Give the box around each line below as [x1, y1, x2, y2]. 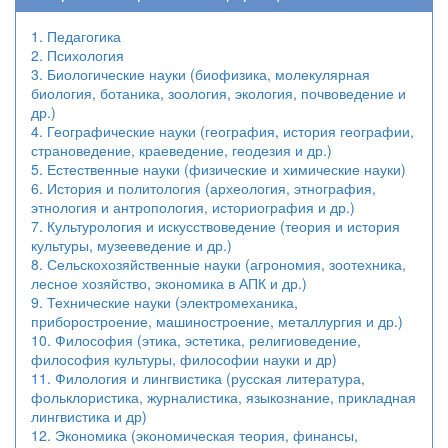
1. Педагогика [31, 26, 121, 46]
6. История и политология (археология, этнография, [31, 178, 376, 198]
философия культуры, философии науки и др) [31, 349, 337, 369]
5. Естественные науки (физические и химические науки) [31, 159, 406, 179]
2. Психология [31, 45, 124, 65]
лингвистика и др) [31, 406, 147, 426]
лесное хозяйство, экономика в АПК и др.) [228, 273, 307, 293]
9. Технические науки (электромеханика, [31, 292, 298, 312]
